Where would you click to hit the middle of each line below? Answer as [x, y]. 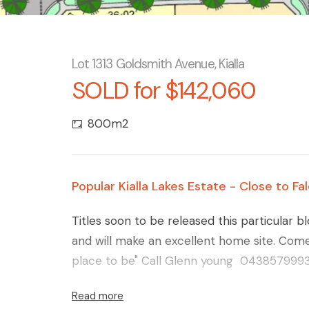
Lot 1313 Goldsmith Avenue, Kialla [158, 64]
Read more [98, 296]
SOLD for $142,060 [164, 91]
